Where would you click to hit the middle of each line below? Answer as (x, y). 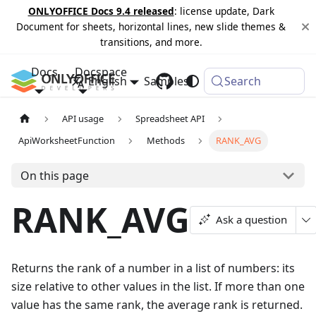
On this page (54, 175)
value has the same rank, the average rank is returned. (157, 305)
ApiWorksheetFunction (67, 141)
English (107, 81)
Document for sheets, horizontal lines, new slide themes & (151, 26)
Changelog (235, 81)
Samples (166, 81)
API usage (83, 119)
